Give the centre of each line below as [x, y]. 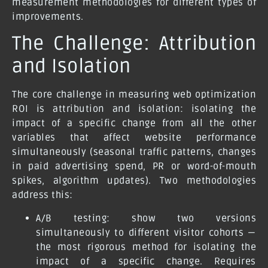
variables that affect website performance [134, 138]
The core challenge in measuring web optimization [134, 95]
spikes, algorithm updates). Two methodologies [134, 181]
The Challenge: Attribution [134, 44]
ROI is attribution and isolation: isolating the [134, 109]
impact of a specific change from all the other [134, 124]
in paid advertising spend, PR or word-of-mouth [134, 167]
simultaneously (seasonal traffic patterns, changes [134, 152]
